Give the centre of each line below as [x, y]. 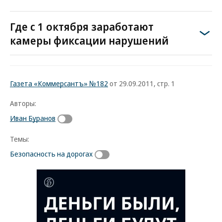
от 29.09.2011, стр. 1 [141, 83]
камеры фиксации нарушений [89, 40]
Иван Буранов [33, 118]
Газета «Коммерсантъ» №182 [59, 83]
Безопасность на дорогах [51, 153]
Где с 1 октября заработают [82, 26]
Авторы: [23, 103]
